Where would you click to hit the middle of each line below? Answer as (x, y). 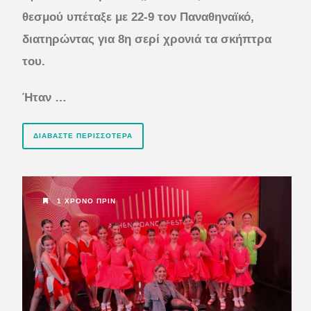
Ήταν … (44, 98)
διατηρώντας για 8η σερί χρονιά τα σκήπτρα (147, 40)
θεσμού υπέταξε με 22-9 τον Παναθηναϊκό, (138, 17)
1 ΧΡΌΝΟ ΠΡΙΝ (85, 201)
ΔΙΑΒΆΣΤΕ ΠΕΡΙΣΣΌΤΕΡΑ (83, 136)
